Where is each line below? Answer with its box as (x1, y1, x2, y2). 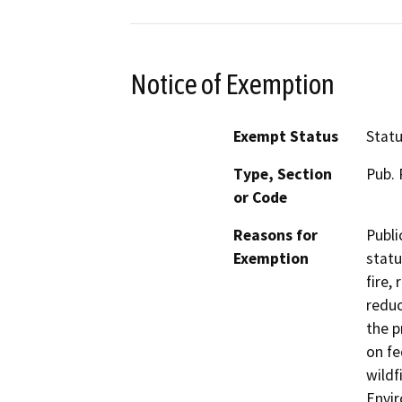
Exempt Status (233, 126, 338, 146)
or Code (233, 187, 287, 207)
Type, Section (233, 163, 332, 184)
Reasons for (233, 224, 318, 245)
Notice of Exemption (130, 67, 335, 100)
